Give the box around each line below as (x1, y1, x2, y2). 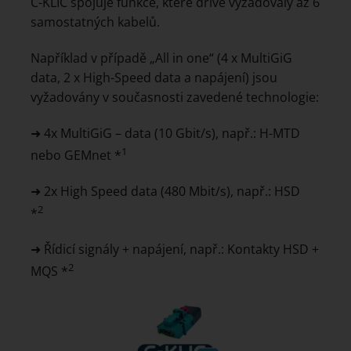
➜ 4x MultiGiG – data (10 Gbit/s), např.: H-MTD (31, 124, 300, 142)
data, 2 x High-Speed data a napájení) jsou (31, 68, 277, 86)
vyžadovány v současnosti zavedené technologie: (31, 88, 319, 106)
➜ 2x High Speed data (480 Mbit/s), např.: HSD (31, 182, 300, 200)
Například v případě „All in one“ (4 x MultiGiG (31, 49, 292, 67)
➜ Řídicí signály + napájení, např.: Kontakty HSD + (31, 240, 319, 258)
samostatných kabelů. (31, 13, 160, 31)
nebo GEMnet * (31, 146, 121, 164)
